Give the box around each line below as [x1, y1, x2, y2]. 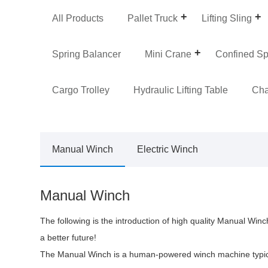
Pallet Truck [127, 13, 178, 23]
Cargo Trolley [52, 84, 110, 95]
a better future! [40, 232, 97, 242]
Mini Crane [145, 48, 192, 59]
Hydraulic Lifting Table [133, 84, 229, 95]
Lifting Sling [202, 13, 252, 23]
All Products [52, 13, 104, 23]
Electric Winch [137, 144, 199, 154]
